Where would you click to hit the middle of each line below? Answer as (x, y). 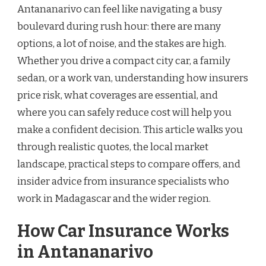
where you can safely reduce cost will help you (124, 112)
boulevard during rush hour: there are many (119, 26)
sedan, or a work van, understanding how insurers (133, 78)
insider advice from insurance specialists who (123, 181)
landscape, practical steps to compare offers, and (129, 164)
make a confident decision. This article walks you (130, 129)
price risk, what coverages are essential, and (118, 95)
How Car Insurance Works (123, 232)
